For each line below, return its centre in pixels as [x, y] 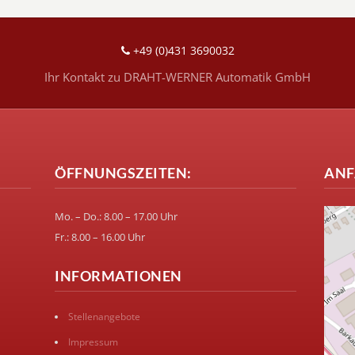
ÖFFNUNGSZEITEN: [123, 173]
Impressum [93, 342]
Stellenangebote [104, 317]
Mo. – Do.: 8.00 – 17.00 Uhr [116, 216]
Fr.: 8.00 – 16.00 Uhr [100, 237]
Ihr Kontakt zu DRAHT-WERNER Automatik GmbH [177, 77]
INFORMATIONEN [118, 276]
